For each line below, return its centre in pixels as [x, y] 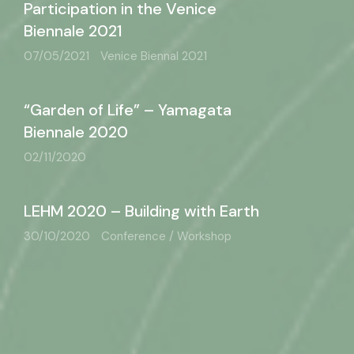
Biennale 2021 [73, 31]
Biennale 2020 [76, 132]
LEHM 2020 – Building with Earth [141, 211]
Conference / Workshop [166, 236]
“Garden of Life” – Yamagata [128, 110]
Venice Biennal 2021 [154, 56]
